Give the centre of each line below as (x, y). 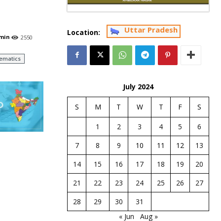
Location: (84, 32)
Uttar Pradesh (151, 29)
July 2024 (138, 87)
